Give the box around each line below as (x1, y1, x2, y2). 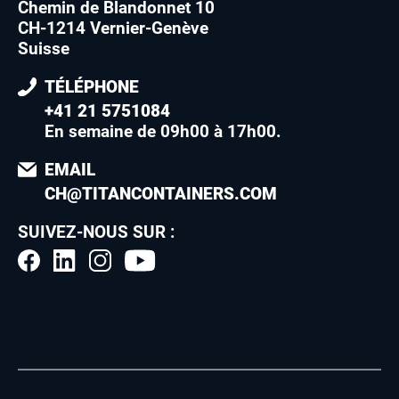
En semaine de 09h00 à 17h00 (45, 121, 276, 142)
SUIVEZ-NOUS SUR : (18, 222, 175, 243)
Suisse (18, 38, 69, 60)
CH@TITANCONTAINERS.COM (45, 183, 277, 205)
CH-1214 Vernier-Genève (18, 18, 208, 39)
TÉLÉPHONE (45, 77, 139, 98)
